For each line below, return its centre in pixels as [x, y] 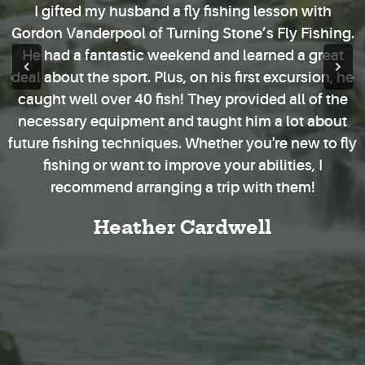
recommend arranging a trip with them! [182, 188]
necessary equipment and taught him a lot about [182, 122]
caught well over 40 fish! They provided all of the [182, 100]
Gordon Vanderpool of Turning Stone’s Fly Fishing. [182, 34]
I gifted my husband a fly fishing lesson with [182, 12]
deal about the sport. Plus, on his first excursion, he [182, 78]
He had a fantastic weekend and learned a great [182, 56]
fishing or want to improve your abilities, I [182, 166]
